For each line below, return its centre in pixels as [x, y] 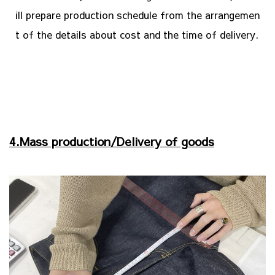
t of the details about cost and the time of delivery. [137, 35]
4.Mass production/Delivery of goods [112, 141]
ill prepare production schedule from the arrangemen [137, 15]
